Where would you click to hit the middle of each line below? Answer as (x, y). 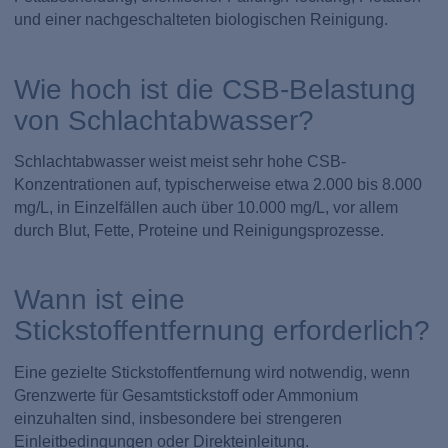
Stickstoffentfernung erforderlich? (222, 330)
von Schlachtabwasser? (164, 119)
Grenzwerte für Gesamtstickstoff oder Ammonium (186, 395)
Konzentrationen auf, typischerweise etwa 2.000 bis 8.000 (218, 184)
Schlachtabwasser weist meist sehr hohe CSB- (180, 161)
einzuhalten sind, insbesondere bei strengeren (178, 418)
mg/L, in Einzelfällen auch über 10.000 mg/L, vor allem (206, 207)
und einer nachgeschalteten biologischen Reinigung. (201, 19)
